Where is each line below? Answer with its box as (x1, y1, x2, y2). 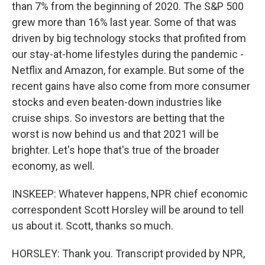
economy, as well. (12, 160, 95, 172)
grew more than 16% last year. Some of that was (12, 16, 237, 28)
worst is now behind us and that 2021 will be (12, 128, 219, 140)
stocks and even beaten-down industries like (12, 96, 222, 108)
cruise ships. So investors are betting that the (12, 112, 225, 124)
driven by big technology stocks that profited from (12, 32, 246, 44)
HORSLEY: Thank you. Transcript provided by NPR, (12, 247, 245, 260)
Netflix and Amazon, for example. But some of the (12, 64, 244, 76)
